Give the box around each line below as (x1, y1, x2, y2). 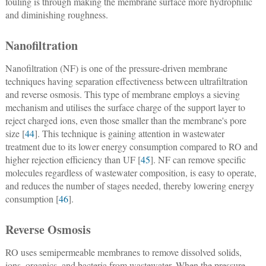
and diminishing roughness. (5, 8, 108, 21)
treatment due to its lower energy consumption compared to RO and (5, 140, 258, 153)
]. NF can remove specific (150, 153, 246, 166)
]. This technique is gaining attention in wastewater (34, 126, 224, 140)
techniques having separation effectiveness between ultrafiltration (5, 74, 248, 87)
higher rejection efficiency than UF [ (5, 153, 141, 166)
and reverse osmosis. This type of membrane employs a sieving (5, 87, 240, 100)
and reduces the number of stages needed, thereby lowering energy (5, 179, 254, 192)
